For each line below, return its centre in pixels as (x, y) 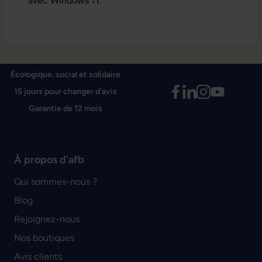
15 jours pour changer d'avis (65, 92)
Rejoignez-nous (47, 219)
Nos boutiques (44, 238)
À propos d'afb (49, 160)
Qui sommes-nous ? (56, 182)
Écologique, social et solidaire (65, 75)
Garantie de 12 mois (65, 108)
